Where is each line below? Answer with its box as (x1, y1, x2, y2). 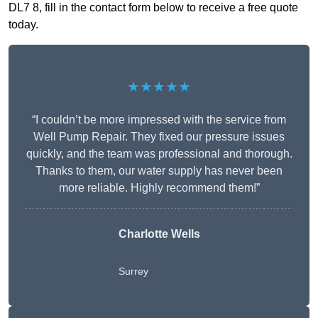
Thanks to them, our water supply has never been (35, 165, 283, 177)
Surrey (118, 265, 148, 278)
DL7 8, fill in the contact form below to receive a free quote (9, 1, 298, 14)
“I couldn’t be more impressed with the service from (32, 114, 286, 126)
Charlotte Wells (118, 228, 200, 241)
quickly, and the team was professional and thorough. (26, 148, 292, 160)
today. (9, 18, 38, 31)
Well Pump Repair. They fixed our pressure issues (33, 131, 285, 143)
